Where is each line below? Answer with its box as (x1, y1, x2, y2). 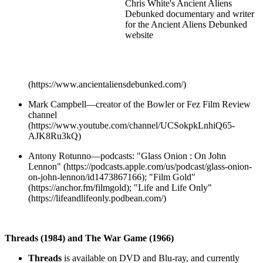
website (125, 29, 153, 40)
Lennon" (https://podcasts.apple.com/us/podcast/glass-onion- (28, 161, 252, 171)
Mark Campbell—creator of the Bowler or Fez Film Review (28, 99, 251, 109)
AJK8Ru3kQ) (28, 130, 81, 141)
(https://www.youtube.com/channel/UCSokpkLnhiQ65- (28, 120, 235, 130)
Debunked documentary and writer (125, 8, 254, 19)
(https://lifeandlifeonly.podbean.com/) (28, 193, 166, 203)
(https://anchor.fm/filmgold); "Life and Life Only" (28, 182, 212, 193)
